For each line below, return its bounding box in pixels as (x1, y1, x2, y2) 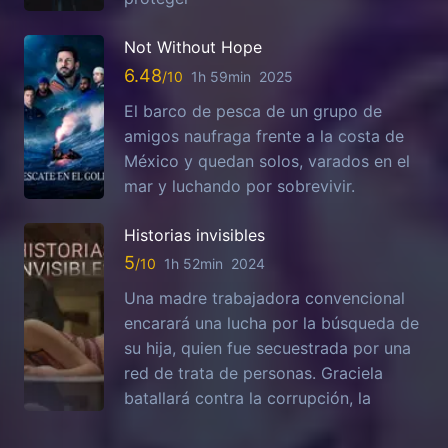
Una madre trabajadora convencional (124, 288, 405, 309)
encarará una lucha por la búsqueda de (124, 313, 419, 334)
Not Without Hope (124, 37, 262, 58)
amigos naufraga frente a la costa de (124, 125, 404, 146)
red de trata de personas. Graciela (124, 363, 383, 384)
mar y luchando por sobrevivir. (124, 175, 355, 196)
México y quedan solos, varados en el (124, 150, 410, 171)
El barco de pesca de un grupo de (124, 100, 382, 121)
